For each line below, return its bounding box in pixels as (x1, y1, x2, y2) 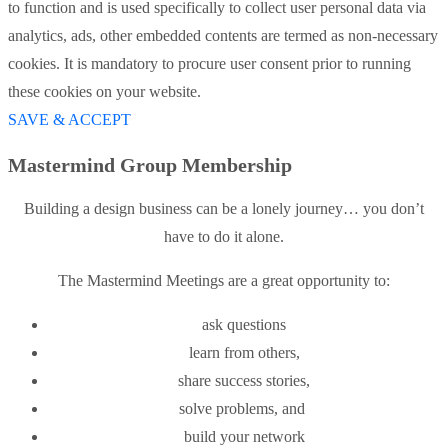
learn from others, (188, 344, 300, 362)
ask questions (202, 316, 286, 334)
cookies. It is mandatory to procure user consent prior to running (8, 55, 411, 73)
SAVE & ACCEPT (8, 111, 131, 129)
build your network (183, 428, 305, 446)
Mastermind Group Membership (8, 153, 292, 176)
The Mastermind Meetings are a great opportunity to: (58, 272, 390, 290)
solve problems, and (179, 400, 309, 418)
